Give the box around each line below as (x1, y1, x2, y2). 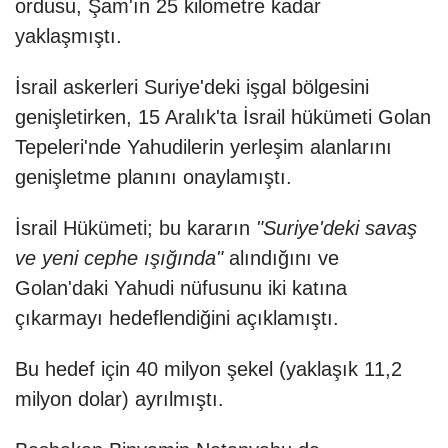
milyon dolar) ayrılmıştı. (15, 388, 224, 411)
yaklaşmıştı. (15, 25, 122, 48)
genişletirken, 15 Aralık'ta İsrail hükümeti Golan (15, 106, 431, 129)
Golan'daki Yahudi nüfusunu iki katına (15, 277, 347, 300)
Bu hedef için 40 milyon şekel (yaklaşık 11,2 (15, 358, 402, 381)
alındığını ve (223, 247, 339, 270)
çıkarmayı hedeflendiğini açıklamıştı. (15, 307, 339, 330)
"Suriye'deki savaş (250, 217, 417, 240)
